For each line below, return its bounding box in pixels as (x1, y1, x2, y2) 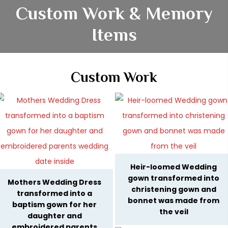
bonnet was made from (128, 195, 219, 206)
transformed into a (17, 188, 92, 199)
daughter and (27, 211, 82, 221)
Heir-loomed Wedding (130, 162, 217, 173)
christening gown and (131, 184, 216, 195)
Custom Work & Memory (15, 3, 213, 24)
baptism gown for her (12, 199, 97, 210)
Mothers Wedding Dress (8, 177, 101, 188)
